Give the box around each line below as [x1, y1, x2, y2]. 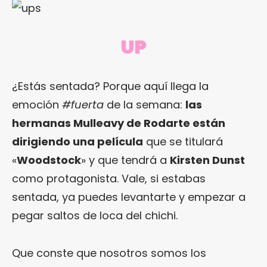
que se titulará [143, 133, 223, 149]
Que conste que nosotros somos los [12, 245, 206, 260]
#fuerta [62, 97, 104, 112]
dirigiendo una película [12, 133, 143, 149]
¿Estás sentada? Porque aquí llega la [12, 78, 209, 94]
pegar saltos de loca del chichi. [12, 207, 178, 223]
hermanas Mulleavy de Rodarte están [12, 115, 225, 131]
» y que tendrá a [81, 152, 170, 167]
